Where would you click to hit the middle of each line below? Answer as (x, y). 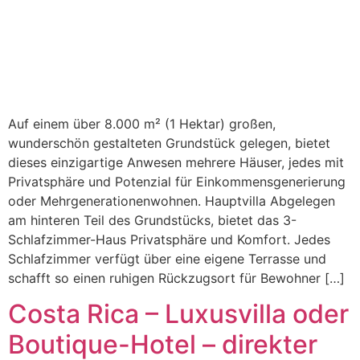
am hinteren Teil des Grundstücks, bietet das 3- (152, 220)
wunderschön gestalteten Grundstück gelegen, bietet (169, 143)
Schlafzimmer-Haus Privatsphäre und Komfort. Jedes (169, 239)
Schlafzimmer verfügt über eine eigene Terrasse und (167, 258)
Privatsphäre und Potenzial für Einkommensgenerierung (177, 181)
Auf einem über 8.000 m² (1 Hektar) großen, (142, 123)
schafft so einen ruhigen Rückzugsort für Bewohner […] (176, 278)
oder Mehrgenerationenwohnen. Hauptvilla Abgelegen (172, 200)
